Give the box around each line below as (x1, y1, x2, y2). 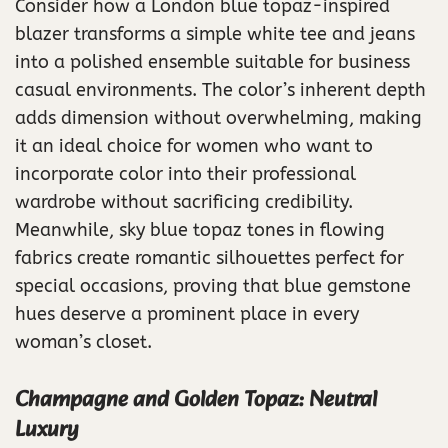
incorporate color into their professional (15, 162, 356, 185)
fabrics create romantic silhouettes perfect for (15, 246, 404, 269)
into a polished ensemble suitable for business (15, 50, 410, 73)
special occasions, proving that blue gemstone (15, 274, 411, 297)
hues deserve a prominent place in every (15, 302, 359, 325)
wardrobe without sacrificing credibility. (15, 190, 353, 213)
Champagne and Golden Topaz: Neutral (15, 381, 377, 419)
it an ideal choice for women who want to (15, 134, 373, 157)
